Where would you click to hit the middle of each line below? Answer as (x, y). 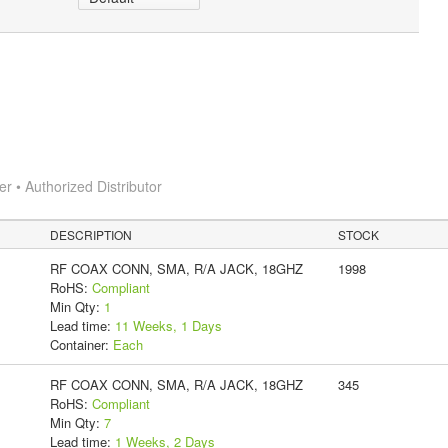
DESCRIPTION (91, 234)
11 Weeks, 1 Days (168, 325)
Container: (81, 344)
